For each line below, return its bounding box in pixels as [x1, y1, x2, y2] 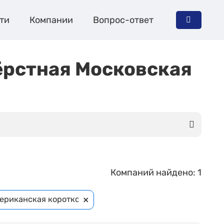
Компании [29, 14, 73, 25]
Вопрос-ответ [92, 14, 153, 25]
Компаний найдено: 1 [110, 167, 201, 178]
